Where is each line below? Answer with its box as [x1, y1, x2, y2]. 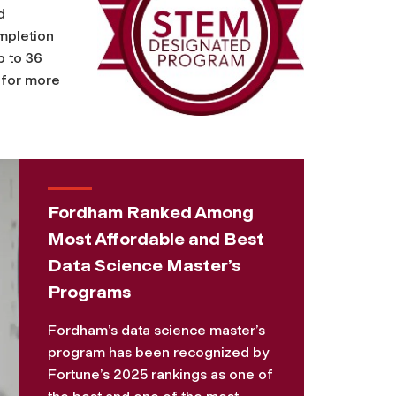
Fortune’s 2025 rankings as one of [47, 365, 273, 383]
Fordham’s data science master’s [47, 321, 265, 339]
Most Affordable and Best [47, 227, 264, 249]
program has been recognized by [47, 343, 269, 361]
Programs [47, 280, 131, 302]
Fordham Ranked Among [47, 201, 254, 223]
